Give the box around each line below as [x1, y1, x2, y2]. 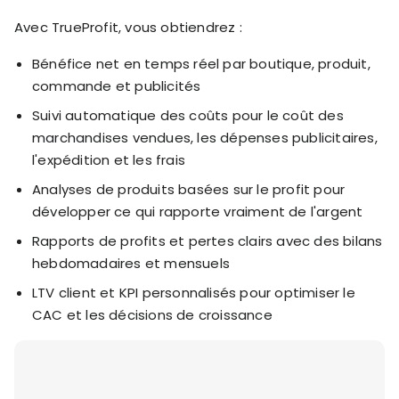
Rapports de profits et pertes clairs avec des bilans [32, 231, 383, 250]
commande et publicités [32, 76, 201, 95]
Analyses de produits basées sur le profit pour [32, 179, 346, 199]
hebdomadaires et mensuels [32, 253, 230, 273]
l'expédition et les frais [32, 150, 185, 169]
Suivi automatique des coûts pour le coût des [32, 105, 344, 125]
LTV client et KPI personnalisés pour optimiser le [32, 282, 355, 302]
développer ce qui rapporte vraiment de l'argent [32, 201, 363, 221]
